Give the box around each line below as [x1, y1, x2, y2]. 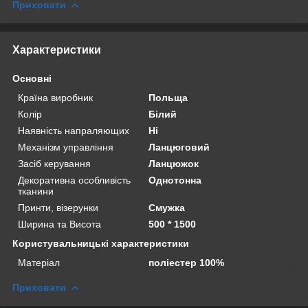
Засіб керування [18, 157, 91, 169]
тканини [18, 185, 54, 197]
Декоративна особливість [18, 174, 131, 186]
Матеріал [18, 256, 60, 268]
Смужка [148, 201, 186, 213]
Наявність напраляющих [18, 124, 129, 136]
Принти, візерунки [18, 201, 98, 213]
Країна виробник [18, 91, 93, 103]
